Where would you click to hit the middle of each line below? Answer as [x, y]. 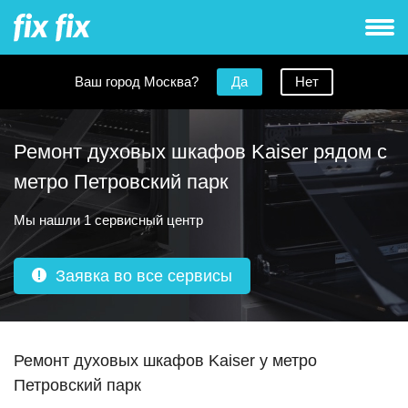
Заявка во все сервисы [144, 276]
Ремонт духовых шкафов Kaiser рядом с [200, 152]
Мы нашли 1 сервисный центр [108, 220]
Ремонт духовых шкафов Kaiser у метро [165, 361]
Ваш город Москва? [137, 82]
